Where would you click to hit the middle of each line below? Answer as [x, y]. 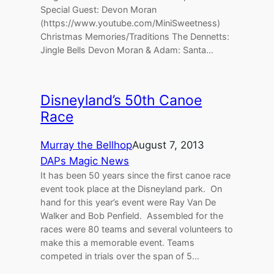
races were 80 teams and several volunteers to [137, 229]
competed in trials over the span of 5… [120, 256]
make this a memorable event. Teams [118, 242]
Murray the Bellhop [87, 145]
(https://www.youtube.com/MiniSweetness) [131, 23]
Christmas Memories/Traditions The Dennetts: [135, 37]
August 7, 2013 [168, 145]
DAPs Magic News [85, 161]
